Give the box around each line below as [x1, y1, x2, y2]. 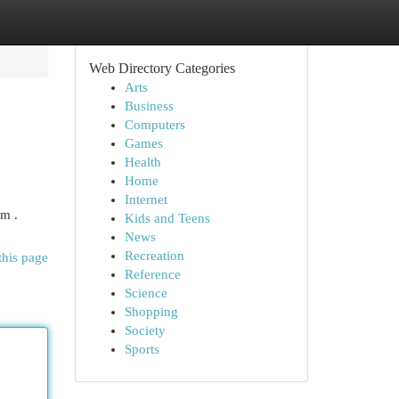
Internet [124, 192, 167, 207]
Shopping [124, 305, 178, 319]
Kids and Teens [124, 211, 210, 225]
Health [124, 155, 161, 169]
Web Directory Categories [88, 61, 235, 76]
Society [124, 323, 166, 338]
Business [124, 99, 174, 113]
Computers [124, 118, 185, 132]
